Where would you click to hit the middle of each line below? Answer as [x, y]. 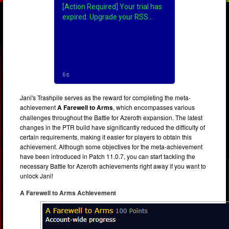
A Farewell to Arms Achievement [68, 193]
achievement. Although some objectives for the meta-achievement [111, 146]
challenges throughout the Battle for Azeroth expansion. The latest [111, 117]
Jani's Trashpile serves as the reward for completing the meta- [106, 97]
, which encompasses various [154, 107]
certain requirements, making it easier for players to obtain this [106, 136]
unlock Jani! [37, 175]
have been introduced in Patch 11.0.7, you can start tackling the [108, 156]
